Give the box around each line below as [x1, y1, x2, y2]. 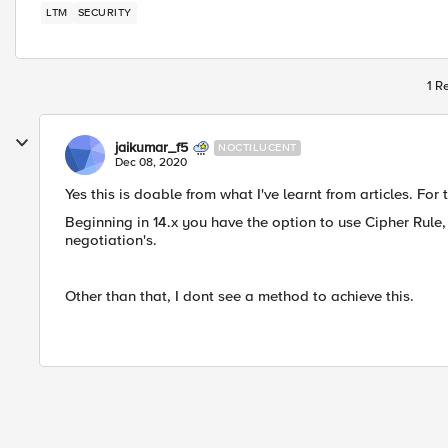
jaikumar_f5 [115, 139, 188, 156]
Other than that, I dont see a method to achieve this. [65, 287, 414, 305]
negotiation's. [65, 231, 157, 249]
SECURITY [77, 6, 132, 19]
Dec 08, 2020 [115, 155, 187, 170]
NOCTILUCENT [218, 141, 297, 154]
